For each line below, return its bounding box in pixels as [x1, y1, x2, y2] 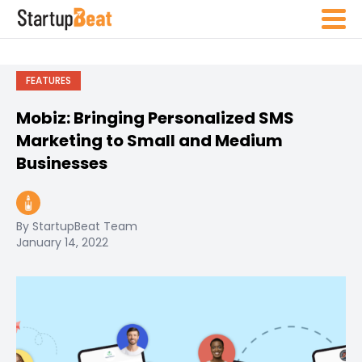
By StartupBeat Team [16, 218, 137, 234]
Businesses [16, 152, 107, 175]
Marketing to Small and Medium [16, 129, 283, 152]
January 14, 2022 [16, 234, 108, 250]
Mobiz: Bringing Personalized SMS [16, 107, 294, 129]
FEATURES [26, 74, 71, 87]
